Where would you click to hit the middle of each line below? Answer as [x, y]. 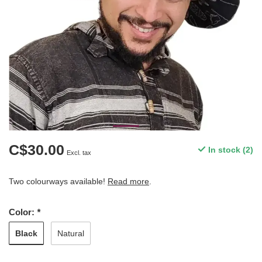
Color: [23, 212]
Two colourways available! [58, 181]
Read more [128, 181]
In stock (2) [230, 150]
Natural [71, 233]
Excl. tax [79, 153]
